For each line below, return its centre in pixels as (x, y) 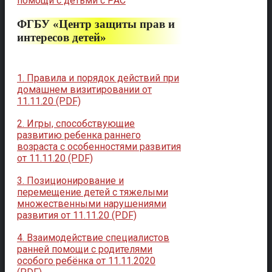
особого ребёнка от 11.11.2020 (86, 261)
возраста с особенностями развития (99, 147)
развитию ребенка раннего (79, 135)
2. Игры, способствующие (76, 124)
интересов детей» (62, 37)
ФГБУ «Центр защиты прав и (96, 24)
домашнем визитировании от (84, 90)
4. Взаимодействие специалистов (93, 238)
